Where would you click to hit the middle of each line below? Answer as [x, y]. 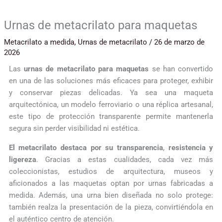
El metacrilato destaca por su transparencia [86, 147]
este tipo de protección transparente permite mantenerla [111, 117]
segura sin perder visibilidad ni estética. [74, 129]
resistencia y [191, 147]
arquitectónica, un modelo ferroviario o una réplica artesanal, [111, 105]
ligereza [22, 159]
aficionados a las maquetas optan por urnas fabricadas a [111, 183]
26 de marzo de [179, 42]
